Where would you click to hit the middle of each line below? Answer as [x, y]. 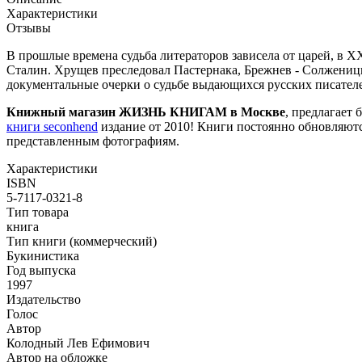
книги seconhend [52, 126]
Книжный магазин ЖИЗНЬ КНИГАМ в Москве [146, 112]
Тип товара [38, 212]
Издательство [44, 299]
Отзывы [29, 27]
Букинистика [43, 255]
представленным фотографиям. [93, 141]
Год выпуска [41, 270]
